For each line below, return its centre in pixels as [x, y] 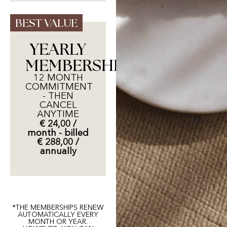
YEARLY [58, 50]
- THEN [58, 97]
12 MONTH [58, 78]
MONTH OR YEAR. [58, 222]
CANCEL [58, 106]
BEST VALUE [46, 23]
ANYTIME [58, 115]
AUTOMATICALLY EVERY [58, 215]
